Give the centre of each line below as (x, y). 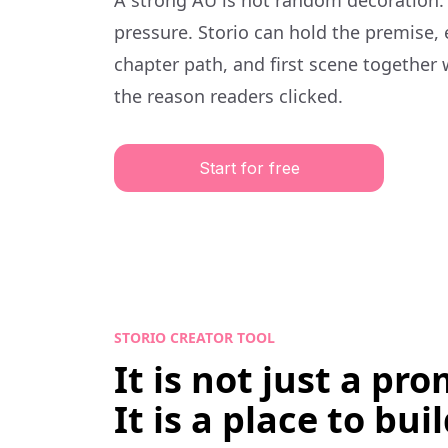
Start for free (249, 168)
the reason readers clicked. (228, 96)
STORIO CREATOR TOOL (194, 337)
